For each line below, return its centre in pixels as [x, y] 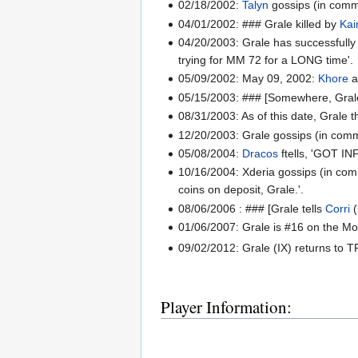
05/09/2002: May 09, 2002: [249, 79]
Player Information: [226, 307]
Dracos [261, 153]
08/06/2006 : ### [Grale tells [252, 208]
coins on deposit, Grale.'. [241, 190]
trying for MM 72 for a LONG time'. [266, 60]
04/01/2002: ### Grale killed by [259, 24]
